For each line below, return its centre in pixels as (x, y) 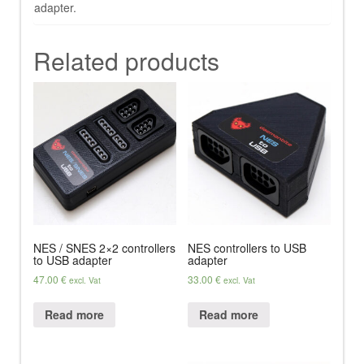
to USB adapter (73, 260)
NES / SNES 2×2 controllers (104, 247)
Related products (126, 61)
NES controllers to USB (247, 247)
